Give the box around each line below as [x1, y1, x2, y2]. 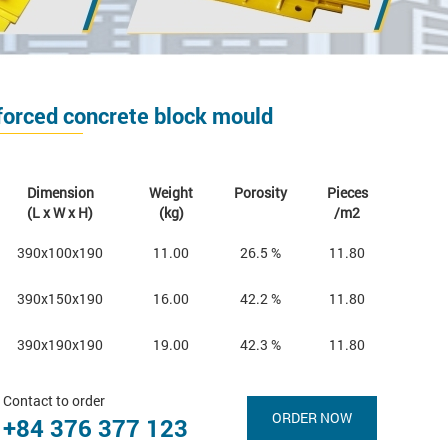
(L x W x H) [27, 203, 94, 222]
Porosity [234, 183, 288, 202]
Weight [149, 183, 194, 202]
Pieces [326, 183, 368, 202]
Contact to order [3, 391, 106, 410]
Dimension [26, 183, 94, 202]
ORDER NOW [271, 408, 352, 427]
